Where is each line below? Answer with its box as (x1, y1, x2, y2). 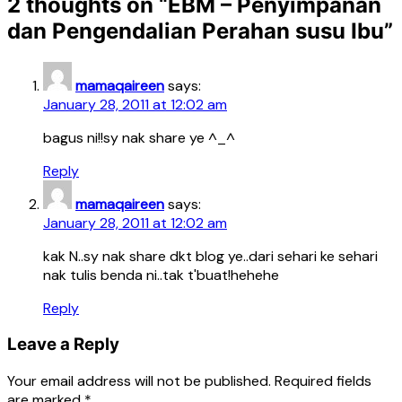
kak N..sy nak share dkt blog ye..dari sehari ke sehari (43, 246, 378, 266)
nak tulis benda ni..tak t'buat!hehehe (43, 265, 279, 284)
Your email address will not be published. (7, 371, 271, 391)
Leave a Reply (7, 334, 119, 355)
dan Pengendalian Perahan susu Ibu (7, 17, 384, 44)
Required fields (275, 371, 371, 391)
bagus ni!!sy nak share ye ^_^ (43, 127, 235, 147)
